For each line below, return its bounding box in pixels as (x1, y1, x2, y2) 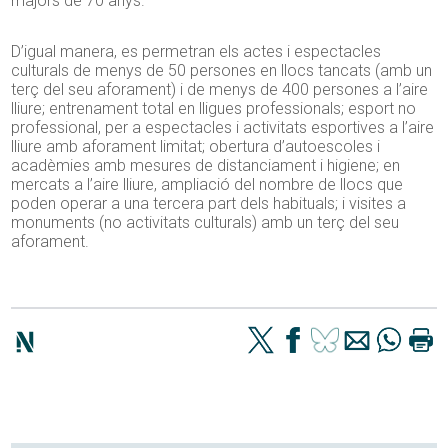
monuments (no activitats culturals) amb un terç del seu (11, 212, 400, 232)
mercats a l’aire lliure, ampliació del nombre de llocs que (11, 174, 404, 194)
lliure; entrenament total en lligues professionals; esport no (11, 98, 417, 118)
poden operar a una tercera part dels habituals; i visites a (11, 193, 407, 213)
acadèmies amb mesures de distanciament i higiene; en (11, 155, 401, 175)
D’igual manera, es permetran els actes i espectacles (11, 41, 382, 61)
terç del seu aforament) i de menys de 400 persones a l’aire (11, 79, 429, 99)
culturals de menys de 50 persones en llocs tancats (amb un (11, 60, 433, 80)
